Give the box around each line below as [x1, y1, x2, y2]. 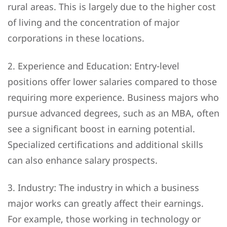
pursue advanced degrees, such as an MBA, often [8, 106, 219, 119]
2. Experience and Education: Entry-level [8, 59, 179, 72]
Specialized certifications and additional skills [8, 138, 203, 150]
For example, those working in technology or [8, 213, 201, 225]
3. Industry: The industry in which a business [8, 181, 199, 194]
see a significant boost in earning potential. [8, 122, 195, 135]
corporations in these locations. [8, 32, 144, 45]
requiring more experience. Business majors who [8, 91, 219, 103]
